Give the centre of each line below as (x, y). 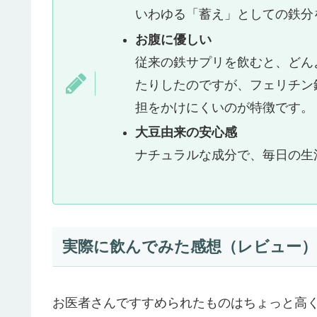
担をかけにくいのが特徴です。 (224, 107)
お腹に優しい (173, 39)
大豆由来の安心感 (186, 133)
